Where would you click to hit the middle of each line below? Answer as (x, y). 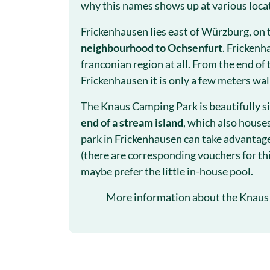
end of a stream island (132, 122)
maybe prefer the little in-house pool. (167, 171)
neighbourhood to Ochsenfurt (152, 48)
